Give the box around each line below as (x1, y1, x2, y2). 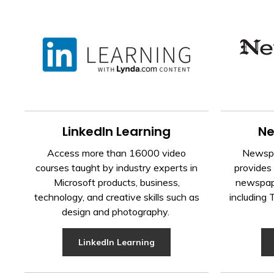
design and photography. (61, 206, 172, 218)
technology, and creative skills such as (34, 191, 199, 204)
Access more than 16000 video (47, 147, 187, 160)
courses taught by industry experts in (35, 161, 198, 174)
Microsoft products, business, (53, 176, 180, 189)
